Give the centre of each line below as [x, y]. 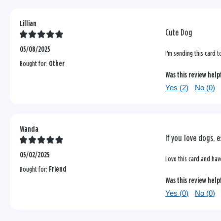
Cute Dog [179, 33]
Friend [58, 170]
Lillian [28, 24]
